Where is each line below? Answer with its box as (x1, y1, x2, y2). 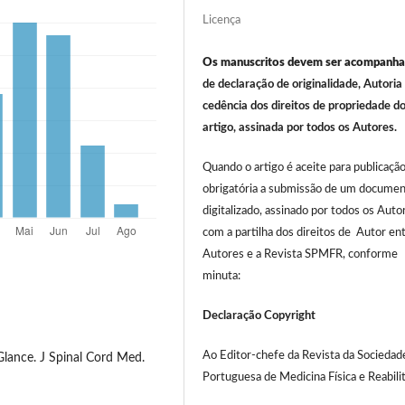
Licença (202, 14, 241, 26)
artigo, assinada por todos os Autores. (202, 122, 398, 135)
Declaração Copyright (202, 310, 316, 323)
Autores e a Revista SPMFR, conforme (202, 249, 399, 261)
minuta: (202, 270, 241, 283)
